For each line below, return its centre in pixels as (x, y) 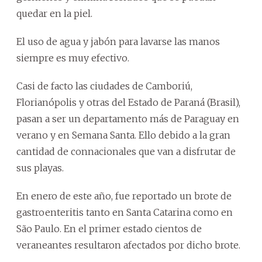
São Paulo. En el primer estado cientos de (109, 229)
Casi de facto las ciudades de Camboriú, (104, 86)
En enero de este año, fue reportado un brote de (124, 196)
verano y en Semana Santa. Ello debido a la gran (123, 135)
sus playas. (40, 168)
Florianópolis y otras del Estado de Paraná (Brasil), (128, 103)
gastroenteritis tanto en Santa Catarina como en (125, 213)
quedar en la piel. (54, 14)
